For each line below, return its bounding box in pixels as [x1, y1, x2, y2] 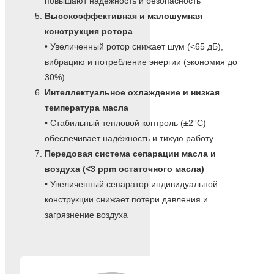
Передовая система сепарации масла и [45, 148, 216, 158]
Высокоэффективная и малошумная [45, 10, 202, 21]
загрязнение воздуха [45, 209, 128, 220]
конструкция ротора [45, 26, 133, 36]
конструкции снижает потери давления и [45, 194, 208, 204]
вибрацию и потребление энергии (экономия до [45, 56, 237, 67]
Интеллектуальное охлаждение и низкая [45, 87, 220, 97]
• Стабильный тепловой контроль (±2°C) [45, 117, 206, 128]
